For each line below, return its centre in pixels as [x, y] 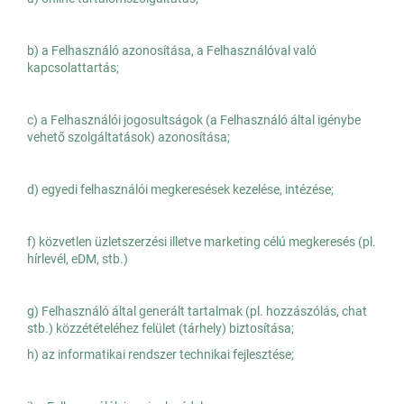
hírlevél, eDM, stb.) [78, 259]
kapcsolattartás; [73, 68]
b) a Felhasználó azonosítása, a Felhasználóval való [172, 51]
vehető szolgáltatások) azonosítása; [129, 138]
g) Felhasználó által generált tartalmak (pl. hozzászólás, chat [197, 312]
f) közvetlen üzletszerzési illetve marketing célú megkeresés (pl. [202, 242]
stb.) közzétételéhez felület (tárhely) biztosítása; [161, 329]
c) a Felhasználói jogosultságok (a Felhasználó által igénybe [194, 120]
